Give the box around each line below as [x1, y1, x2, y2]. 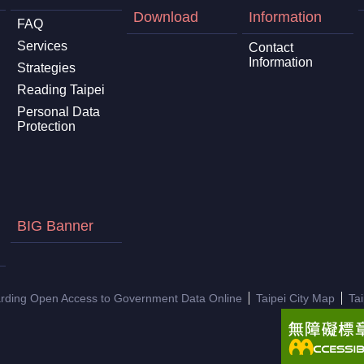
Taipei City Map [256, 291, 335, 305]
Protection [16, 119, 76, 133]
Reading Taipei [16, 82, 105, 97]
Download [132, 8, 198, 25]
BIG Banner [16, 217, 93, 234]
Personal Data [16, 104, 100, 119]
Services [16, 38, 67, 53]
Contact [249, 40, 294, 54]
